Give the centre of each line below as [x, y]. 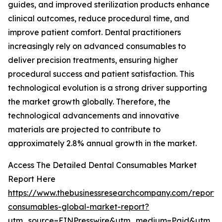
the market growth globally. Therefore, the [89, 102]
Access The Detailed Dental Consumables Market [102, 165]
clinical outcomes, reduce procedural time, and [99, 19]
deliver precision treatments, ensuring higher [93, 60]
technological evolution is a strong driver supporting [108, 88]
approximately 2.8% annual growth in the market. [102, 143]
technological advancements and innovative [94, 116]
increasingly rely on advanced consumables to [97, 46]
